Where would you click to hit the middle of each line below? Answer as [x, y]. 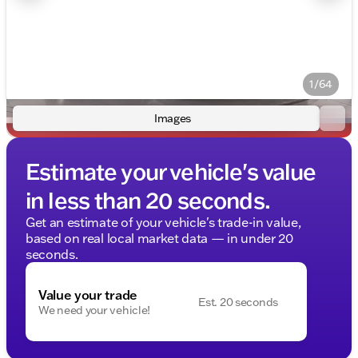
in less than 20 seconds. [148, 200]
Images [173, 118]
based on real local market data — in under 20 [159, 238]
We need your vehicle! [95, 310]
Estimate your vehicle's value [171, 171]
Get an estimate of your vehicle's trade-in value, [163, 222]
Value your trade [88, 294]
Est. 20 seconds [238, 302]
